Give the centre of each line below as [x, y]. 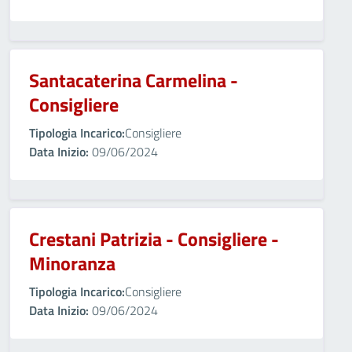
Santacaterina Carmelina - [134, 80]
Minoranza [72, 263]
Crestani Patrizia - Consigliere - [154, 239]
